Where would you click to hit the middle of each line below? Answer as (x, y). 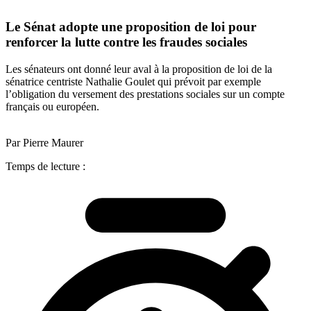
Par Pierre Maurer (44, 142)
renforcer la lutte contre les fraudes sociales (126, 42)
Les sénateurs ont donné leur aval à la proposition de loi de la (139, 69)
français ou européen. (52, 106)
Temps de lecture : (45, 166)
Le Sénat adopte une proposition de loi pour (131, 27)
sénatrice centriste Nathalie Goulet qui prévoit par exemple (133, 81)
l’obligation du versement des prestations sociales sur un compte (145, 94)
